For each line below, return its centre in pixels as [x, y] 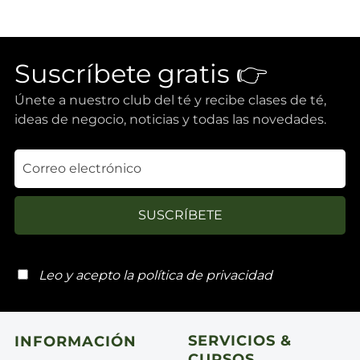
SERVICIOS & [240, 340]
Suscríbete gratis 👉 [141, 73]
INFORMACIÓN [76, 341]
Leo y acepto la [88, 275]
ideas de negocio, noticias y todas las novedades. [170, 119]
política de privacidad [205, 275]
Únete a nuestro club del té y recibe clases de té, [170, 100]
